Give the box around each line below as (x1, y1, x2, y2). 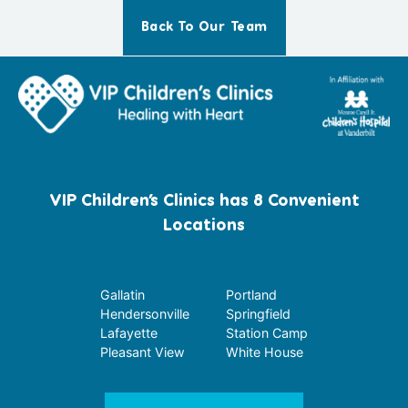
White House (226, 344, 303, 361)
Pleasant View (100, 344, 185, 361)
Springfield (226, 306, 291, 322)
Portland (226, 287, 277, 303)
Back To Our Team (140, 21, 268, 35)
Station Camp (226, 325, 308, 342)
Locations (163, 217, 245, 233)
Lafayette (100, 325, 158, 342)
